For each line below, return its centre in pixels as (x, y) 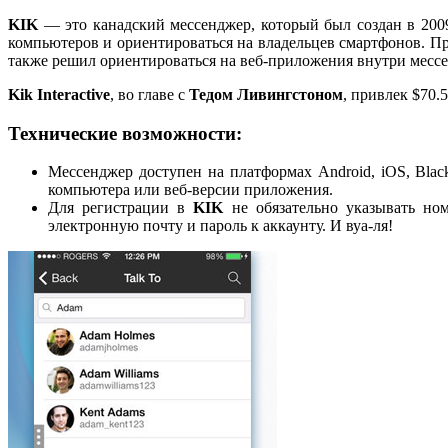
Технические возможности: (125, 133)
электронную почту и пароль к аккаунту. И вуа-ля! (220, 226)
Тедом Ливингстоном (266, 94)
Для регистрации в (121, 208)
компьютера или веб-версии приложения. (190, 190)
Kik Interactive (59, 94)
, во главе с (149, 94)
